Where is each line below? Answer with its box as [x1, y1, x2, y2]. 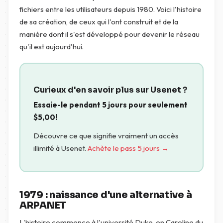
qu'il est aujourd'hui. [19, 42, 84, 51]
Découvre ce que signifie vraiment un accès [33, 131, 179, 140]
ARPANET [19, 200, 66, 212]
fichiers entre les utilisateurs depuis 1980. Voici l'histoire [19, 4, 202, 14]
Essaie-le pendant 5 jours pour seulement [33, 100, 188, 110]
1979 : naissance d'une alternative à [19, 189, 192, 201]
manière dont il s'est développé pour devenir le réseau [19, 29, 200, 39]
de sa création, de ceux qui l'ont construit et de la [19, 17, 178, 26]
